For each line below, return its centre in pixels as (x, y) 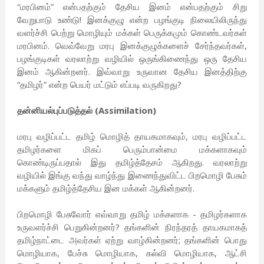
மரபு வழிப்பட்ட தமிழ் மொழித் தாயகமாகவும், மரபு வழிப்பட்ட (132, 136)
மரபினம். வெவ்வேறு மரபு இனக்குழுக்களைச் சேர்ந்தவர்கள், (132, 46)
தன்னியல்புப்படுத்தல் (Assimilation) (86, 110)
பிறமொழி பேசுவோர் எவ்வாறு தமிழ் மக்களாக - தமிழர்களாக (132, 214)
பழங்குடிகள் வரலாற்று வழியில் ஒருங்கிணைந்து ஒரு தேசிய (132, 59)
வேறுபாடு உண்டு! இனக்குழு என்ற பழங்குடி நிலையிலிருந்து (132, 20)
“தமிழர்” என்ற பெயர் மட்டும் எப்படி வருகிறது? (99, 85)
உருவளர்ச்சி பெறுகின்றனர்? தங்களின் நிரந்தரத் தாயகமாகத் (132, 227)
